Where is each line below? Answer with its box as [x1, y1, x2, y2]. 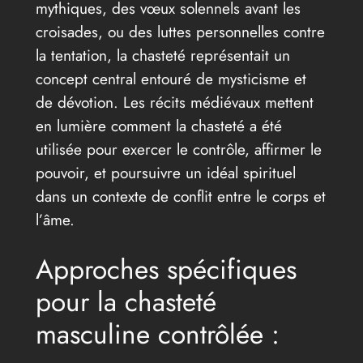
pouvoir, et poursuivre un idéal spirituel [35, 160, 296, 184]
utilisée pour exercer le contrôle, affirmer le [35, 137, 322, 160]
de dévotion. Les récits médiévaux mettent [35, 90, 314, 113]
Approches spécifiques [35, 250, 297, 290]
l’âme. [35, 207, 75, 231]
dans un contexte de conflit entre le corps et [35, 184, 326, 207]
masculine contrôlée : [35, 314, 280, 355]
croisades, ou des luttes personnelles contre [35, 19, 325, 43]
